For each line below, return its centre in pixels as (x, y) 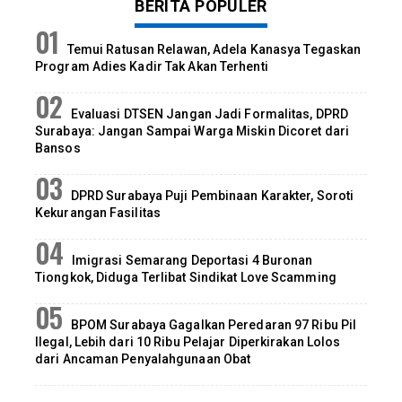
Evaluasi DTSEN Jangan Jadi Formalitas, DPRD (210, 114)
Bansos (58, 148)
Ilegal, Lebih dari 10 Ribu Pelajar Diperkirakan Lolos (188, 341)
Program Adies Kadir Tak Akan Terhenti (152, 66)
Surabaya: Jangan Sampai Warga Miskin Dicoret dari (192, 131)
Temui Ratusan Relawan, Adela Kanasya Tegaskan (214, 49)
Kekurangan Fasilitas (98, 212)
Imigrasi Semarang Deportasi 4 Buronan (192, 260)
